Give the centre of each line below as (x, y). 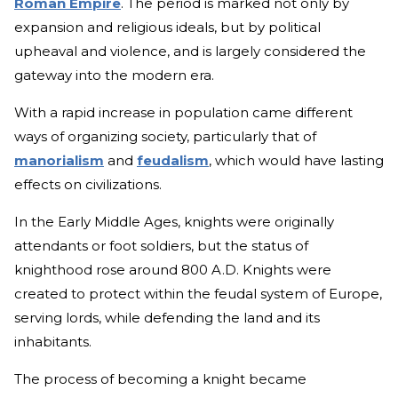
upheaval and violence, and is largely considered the (190, 51)
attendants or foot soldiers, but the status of (161, 246)
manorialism (59, 160)
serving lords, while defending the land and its (167, 318)
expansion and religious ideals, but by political (167, 27)
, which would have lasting (296, 160)
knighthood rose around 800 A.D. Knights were (173, 270)
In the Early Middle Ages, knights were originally (174, 222)
